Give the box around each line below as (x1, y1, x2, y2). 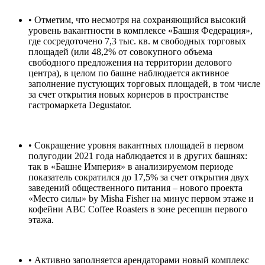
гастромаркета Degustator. (28, 99, 131, 110)
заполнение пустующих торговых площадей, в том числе (28, 78, 260, 89)
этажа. (28, 214, 54, 225)
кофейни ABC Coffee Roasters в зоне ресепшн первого (28, 203, 247, 214)
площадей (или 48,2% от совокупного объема (28, 46, 212, 57)
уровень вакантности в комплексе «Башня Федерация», (28, 25, 253, 35)
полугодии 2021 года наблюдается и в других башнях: (28, 150, 247, 161)
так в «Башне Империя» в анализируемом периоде (28, 161, 233, 172)
